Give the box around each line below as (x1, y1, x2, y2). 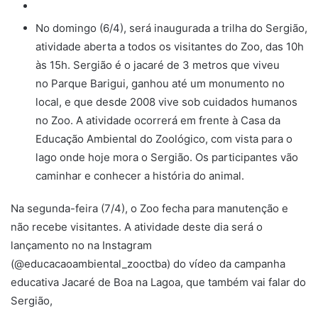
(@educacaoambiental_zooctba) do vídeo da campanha (11, 257, 285, 271)
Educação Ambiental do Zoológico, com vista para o (35, 132, 292, 146)
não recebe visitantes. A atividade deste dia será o (11, 220, 263, 234)
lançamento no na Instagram (11, 238, 152, 253)
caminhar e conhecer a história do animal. (35, 169, 244, 183)
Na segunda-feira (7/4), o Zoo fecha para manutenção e (11, 202, 288, 216)
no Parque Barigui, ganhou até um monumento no (35, 77, 285, 91)
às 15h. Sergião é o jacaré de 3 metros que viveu (35, 58, 280, 72)
